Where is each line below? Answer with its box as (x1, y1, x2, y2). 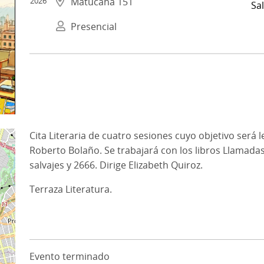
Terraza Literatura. (29, 183, 112, 196)
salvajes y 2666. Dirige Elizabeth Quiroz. (29, 159, 203, 171)
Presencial (71, 20, 117, 33)
